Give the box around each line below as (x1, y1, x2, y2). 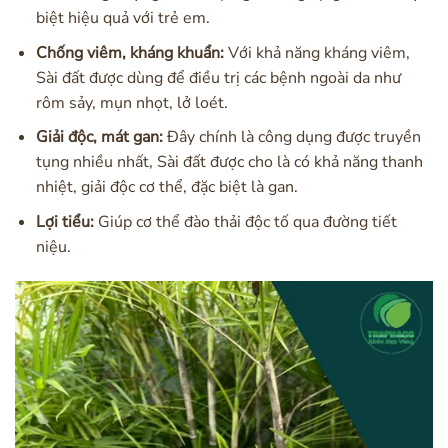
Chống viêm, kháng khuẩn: (35, 41, 224, 64)
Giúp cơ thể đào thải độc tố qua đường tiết (93, 210, 397, 233)
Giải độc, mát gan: (35, 126, 163, 149)
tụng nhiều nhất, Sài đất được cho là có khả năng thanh (35, 151, 423, 174)
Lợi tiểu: (35, 210, 94, 233)
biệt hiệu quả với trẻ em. (35, 7, 210, 30)
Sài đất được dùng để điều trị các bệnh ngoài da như (35, 66, 401, 89)
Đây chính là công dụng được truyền (162, 126, 421, 149)
